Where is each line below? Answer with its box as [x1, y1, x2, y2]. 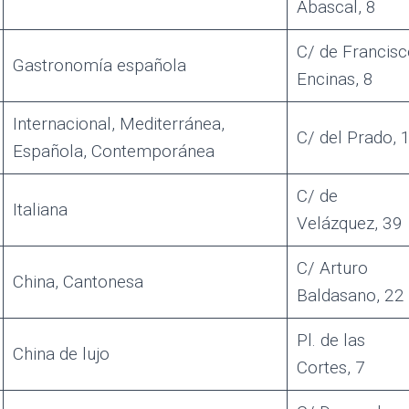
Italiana [12, 198, 68, 220]
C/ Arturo [296, 257, 368, 278]
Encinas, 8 [296, 68, 373, 89]
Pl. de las [296, 329, 365, 351]
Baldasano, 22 [296, 284, 404, 306]
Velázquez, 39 [296, 212, 403, 234]
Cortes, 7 [296, 356, 365, 378]
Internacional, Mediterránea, [12, 112, 225, 134]
